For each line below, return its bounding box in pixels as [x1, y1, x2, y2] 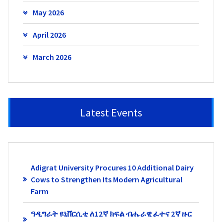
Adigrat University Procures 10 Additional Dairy [30, 163, 194, 173]
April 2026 [32, 29, 66, 40]
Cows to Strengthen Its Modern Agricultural [30, 174, 182, 185]
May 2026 [32, 7, 64, 17]
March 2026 [32, 52, 71, 62]
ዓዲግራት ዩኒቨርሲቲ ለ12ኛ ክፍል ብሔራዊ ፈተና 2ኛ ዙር [30, 209, 192, 219]
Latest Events [80, 105, 142, 119]
